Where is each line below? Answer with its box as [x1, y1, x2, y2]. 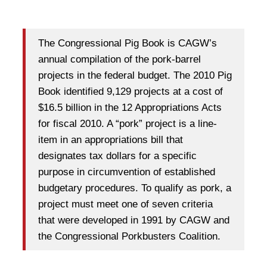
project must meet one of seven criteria [38, 198, 213, 210]
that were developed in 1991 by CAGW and [38, 214, 229, 226]
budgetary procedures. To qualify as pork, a [38, 182, 231, 194]
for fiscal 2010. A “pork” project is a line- [38, 117, 217, 129]
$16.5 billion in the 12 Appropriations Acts [38, 101, 222, 113]
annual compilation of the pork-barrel [38, 53, 201, 65]
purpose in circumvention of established [38, 166, 215, 178]
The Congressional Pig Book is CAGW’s [38, 37, 217, 49]
